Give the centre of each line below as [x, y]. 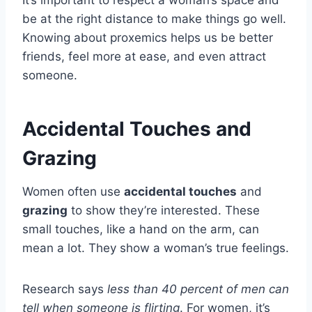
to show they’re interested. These [164, 210]
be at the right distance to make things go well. [154, 18]
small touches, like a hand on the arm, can [141, 229]
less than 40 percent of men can [198, 289]
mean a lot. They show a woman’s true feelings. [156, 248]
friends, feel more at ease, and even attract [144, 56]
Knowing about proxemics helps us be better [148, 37]
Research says [65, 289]
